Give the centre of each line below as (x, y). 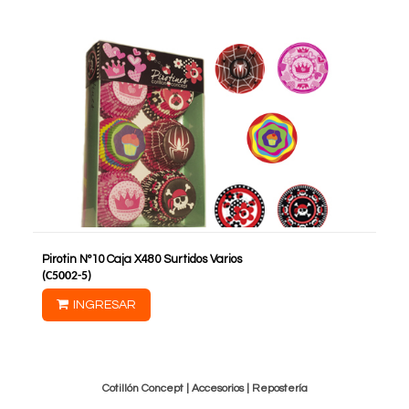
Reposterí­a (279, 389)
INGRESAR (105, 305)
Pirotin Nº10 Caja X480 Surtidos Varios (142, 260)
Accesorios (217, 389)
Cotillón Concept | (147, 389)
